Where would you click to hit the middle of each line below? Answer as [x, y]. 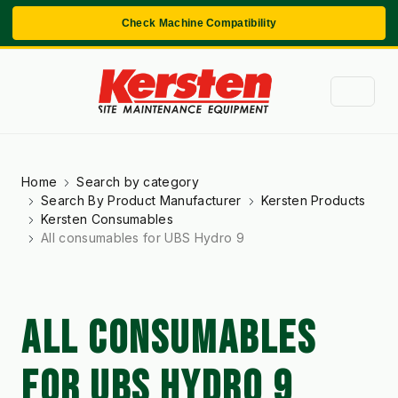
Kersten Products [313, 200]
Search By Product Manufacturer [141, 200]
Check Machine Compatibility [199, 23]
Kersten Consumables [107, 219]
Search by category [138, 181]
